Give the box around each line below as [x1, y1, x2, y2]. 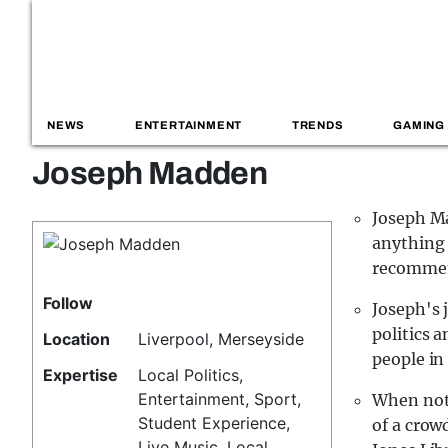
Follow [43, 293, 93, 313]
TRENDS [291, 119, 344, 132]
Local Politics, [138, 365, 244, 385]
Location [43, 329, 110, 349]
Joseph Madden [32, 156, 268, 191]
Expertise [43, 365, 118, 385]
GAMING [393, 119, 445, 132]
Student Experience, [138, 413, 291, 433]
